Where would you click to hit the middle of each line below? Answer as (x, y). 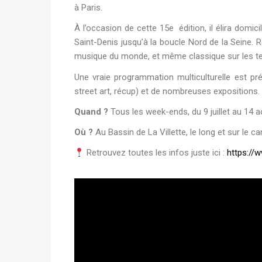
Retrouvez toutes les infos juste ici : (156, 153)
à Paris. (89, 8)
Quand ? (91, 111)
